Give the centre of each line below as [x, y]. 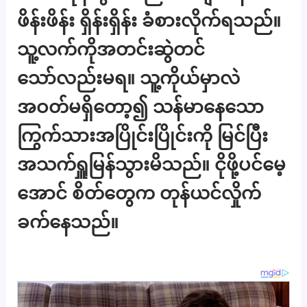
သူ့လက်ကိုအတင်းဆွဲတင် [111, 49]
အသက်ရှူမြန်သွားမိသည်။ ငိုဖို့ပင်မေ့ [152, 164]
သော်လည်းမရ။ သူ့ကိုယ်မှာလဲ [129, 78]
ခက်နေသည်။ [68, 222]
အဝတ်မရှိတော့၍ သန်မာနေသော [141, 107]
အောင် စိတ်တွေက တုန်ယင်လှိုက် [139, 193]
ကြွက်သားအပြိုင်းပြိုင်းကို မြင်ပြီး [143, 136]
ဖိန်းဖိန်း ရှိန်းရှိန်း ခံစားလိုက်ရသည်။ [149, 21]
